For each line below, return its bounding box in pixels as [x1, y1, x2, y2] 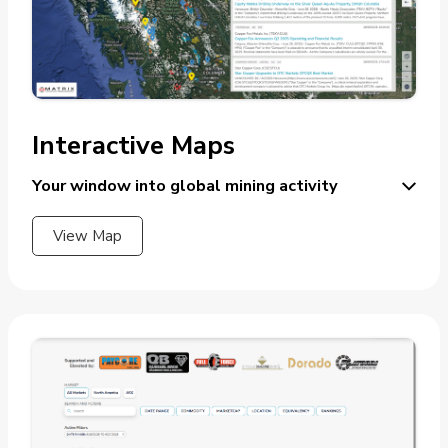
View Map [53, 226, 122, 247]
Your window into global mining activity [32, 174, 338, 198]
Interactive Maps [32, 128, 235, 164]
